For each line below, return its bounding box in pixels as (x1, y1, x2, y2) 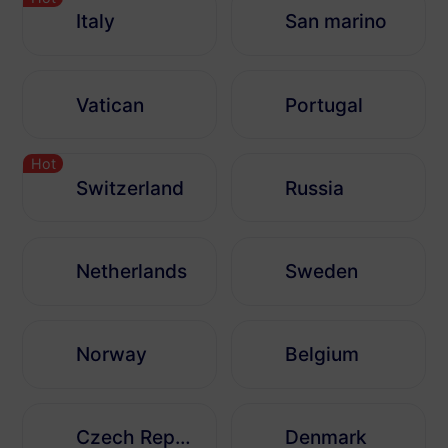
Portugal (285, 92, 364, 117)
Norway (76, 342, 148, 367)
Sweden (285, 259, 359, 284)
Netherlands (76, 259, 188, 284)
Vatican (76, 92, 145, 117)
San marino (285, 9, 388, 34)
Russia (285, 175, 345, 200)
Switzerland (76, 175, 185, 200)
